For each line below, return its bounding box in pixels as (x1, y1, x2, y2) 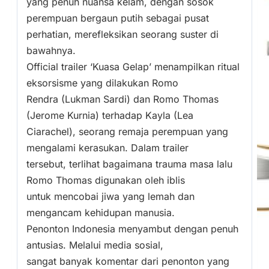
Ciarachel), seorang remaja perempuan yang (26, 125, 228, 138)
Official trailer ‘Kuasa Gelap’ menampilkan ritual (26, 61, 240, 73)
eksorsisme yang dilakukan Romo (26, 77, 178, 89)
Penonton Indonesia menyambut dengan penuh (26, 223, 238, 235)
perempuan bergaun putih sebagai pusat (26, 12, 209, 25)
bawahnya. (26, 44, 76, 57)
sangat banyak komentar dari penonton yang (26, 255, 229, 268)
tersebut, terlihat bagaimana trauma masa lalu (26, 158, 232, 171)
